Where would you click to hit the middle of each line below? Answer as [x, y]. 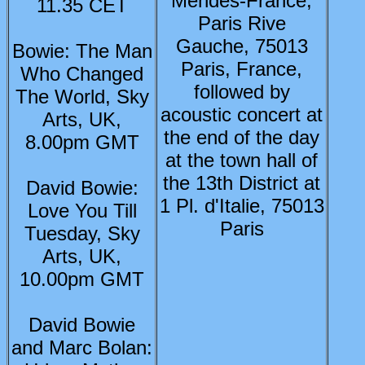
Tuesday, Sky [82, 233]
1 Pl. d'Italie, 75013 [242, 206]
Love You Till [82, 211]
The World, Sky [82, 97]
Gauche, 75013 [242, 46]
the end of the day [242, 137]
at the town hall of [242, 160]
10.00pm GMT [82, 279]
